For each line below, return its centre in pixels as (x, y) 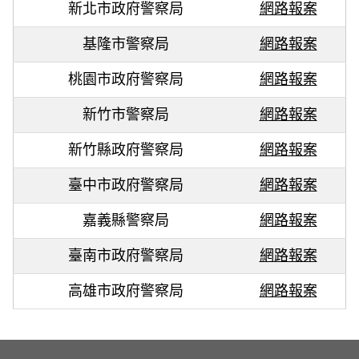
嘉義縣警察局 (125, 220)
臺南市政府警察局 (125, 255)
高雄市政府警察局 (125, 290)
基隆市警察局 (125, 44)
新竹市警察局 (125, 114)
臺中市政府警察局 (125, 185)
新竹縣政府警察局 (125, 149)
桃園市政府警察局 (125, 79)
